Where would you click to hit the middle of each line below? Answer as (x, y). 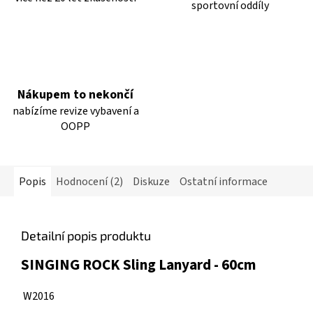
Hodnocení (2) (89, 181)
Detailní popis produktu (86, 235)
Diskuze (151, 181)
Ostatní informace (224, 181)
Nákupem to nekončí (76, 94)
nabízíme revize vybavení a (75, 111)
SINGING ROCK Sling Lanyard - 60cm (138, 265)
